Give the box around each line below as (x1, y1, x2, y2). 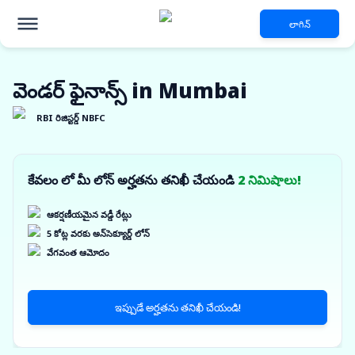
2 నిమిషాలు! (238, 171, 301, 189)
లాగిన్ (288, 17, 311, 30)
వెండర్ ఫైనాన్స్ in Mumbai (13, 77, 247, 105)
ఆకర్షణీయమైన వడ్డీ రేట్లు (47, 208, 132, 220)
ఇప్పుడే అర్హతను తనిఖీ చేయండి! (114, 300, 241, 315)
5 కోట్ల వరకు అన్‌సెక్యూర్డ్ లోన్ (47, 227, 150, 239)
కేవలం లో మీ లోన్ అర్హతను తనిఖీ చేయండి (28, 171, 238, 189)
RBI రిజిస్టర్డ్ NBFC (36, 112, 105, 124)
